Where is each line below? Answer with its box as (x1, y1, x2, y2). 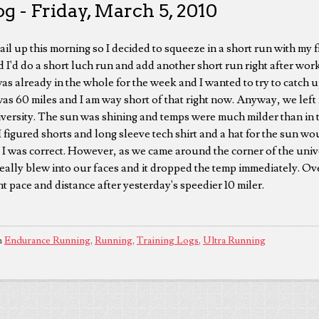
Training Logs (137, 234, 199, 247)
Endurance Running (4, 234, 90, 247)
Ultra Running (203, 234, 266, 247)
